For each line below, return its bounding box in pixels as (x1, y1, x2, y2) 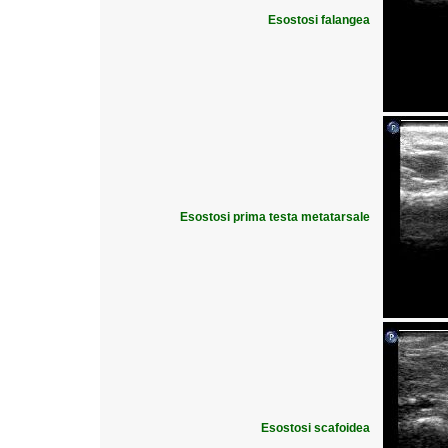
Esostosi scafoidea (261, 421, 370, 435)
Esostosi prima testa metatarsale (180, 210, 370, 224)
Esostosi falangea (268, 13, 370, 27)
